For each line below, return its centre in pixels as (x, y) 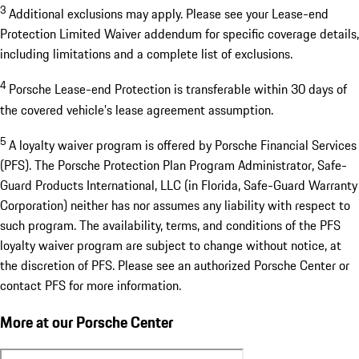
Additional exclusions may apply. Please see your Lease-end (169, 14)
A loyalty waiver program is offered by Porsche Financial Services (183, 145)
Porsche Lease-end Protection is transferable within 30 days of (178, 89)
